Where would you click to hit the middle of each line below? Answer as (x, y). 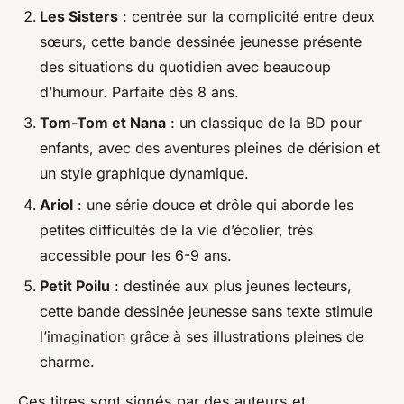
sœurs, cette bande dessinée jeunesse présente (201, 41)
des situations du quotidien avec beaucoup (185, 66)
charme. (67, 362)
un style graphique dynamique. (144, 174)
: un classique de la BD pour (264, 123)
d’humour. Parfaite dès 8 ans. (139, 92)
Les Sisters (79, 16)
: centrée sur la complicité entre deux (247, 16)
